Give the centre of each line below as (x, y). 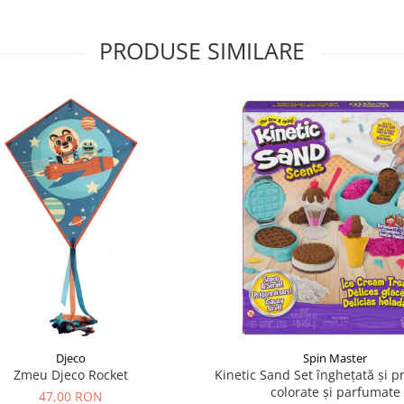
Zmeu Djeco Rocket (71, 374)
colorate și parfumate (335, 391)
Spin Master (335, 358)
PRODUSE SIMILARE (202, 50)
